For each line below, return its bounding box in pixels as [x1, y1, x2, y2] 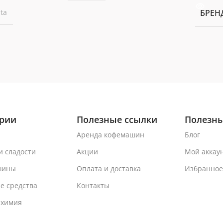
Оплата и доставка [77, 163, 141, 173]
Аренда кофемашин [77, 129, 145, 139]
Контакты [77, 180, 110, 190]
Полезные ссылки [77, 113, 158, 125]
